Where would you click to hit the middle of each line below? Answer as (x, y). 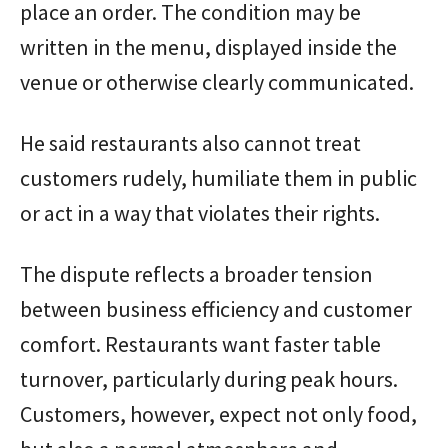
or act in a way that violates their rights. (200, 213)
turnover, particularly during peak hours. (209, 379)
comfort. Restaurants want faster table (200, 344)
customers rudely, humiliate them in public (218, 178)
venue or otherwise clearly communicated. (217, 82)
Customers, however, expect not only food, (218, 414)
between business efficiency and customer (216, 309)
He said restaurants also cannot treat (190, 143)
